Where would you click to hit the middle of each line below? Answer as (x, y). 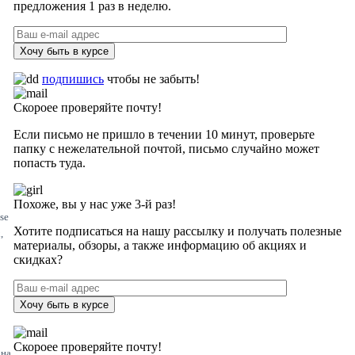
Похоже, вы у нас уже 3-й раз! (95, 204)
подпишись (73, 79)
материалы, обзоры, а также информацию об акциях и (160, 245)
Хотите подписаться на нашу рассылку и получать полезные (177, 231)
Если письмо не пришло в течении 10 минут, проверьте (164, 134)
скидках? (38, 260)
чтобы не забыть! (152, 79)
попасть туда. (50, 163)
